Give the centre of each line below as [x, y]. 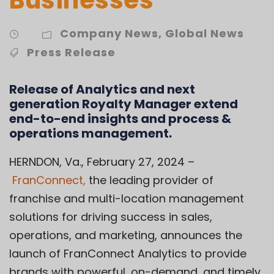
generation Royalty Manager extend [124, 104]
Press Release [71, 52]
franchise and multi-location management [127, 198]
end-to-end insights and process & [120, 118]
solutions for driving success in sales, [111, 217]
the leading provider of [151, 180]
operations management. [91, 133]
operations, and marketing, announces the [126, 235]
